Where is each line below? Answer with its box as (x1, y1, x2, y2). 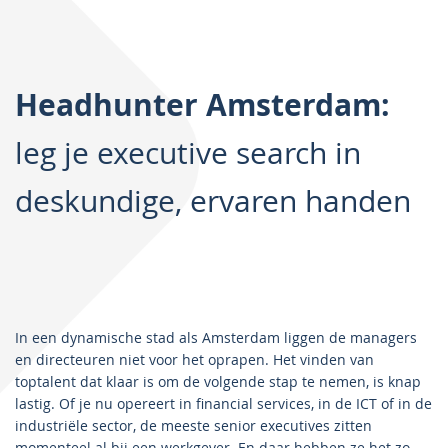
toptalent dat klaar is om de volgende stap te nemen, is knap (15, 371, 421, 391)
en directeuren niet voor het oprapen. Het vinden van (15, 349, 374, 369)
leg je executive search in (15, 132, 361, 173)
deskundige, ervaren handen (15, 180, 411, 221)
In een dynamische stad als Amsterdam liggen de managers (15, 327, 417, 347)
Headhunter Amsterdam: (15, 83, 390, 125)
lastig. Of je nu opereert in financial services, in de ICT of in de (15, 393, 432, 413)
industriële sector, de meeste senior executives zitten (15, 415, 372, 435)
